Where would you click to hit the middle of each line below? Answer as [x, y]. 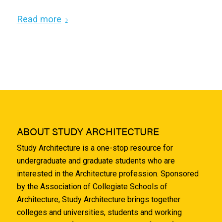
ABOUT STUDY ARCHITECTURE [88, 131]
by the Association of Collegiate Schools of [92, 187]
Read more [39, 19]
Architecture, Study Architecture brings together [98, 200]
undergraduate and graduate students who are [96, 161]
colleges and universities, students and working [99, 213]
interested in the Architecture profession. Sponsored [108, 174]
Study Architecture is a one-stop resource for [95, 148]
